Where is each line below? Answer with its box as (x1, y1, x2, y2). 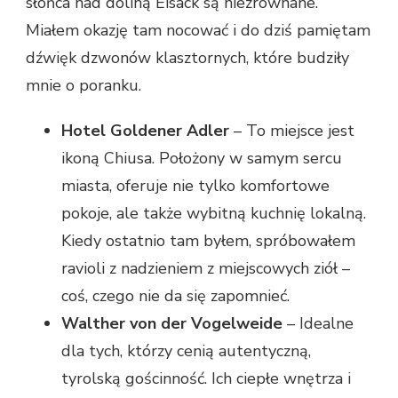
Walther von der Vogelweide (61, 312, 283, 334)
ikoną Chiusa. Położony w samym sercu (61, 147, 342, 169)
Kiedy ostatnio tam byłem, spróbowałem (61, 229, 355, 251)
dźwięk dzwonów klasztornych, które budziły (26, 46, 349, 68)
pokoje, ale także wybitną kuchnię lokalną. (61, 202, 366, 224)
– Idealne (283, 312, 354, 334)
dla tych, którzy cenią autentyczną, (61, 339, 311, 362)
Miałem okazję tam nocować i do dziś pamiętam (26, 19, 370, 41)
